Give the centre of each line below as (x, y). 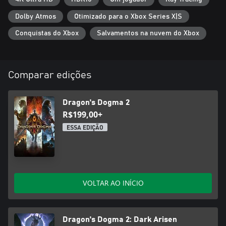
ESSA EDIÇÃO (85, 127)
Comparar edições (50, 75)
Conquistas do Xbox (47, 34)
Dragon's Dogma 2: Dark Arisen (120, 219)
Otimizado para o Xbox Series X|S (128, 16)
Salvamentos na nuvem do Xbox (148, 34)
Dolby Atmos (36, 16)
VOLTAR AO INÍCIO (113, 183)
